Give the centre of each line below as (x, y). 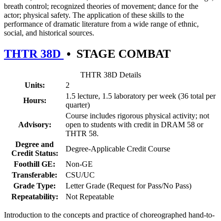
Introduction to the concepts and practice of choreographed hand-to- (109, 215)
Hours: (35, 100)
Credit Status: (35, 153)
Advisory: (35, 124)
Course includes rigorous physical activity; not (137, 115)
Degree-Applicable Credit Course (118, 148)
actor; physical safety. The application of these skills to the (94, 15)
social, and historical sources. (49, 33)
